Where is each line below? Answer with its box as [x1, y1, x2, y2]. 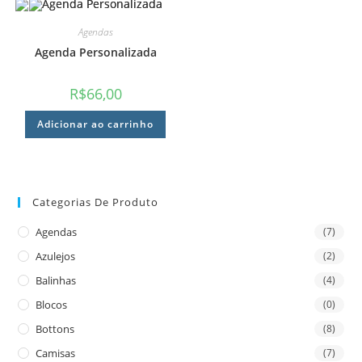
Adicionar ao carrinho [37, 117, 154, 131]
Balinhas [36, 272, 77, 288]
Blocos [36, 297, 68, 312]
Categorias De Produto [32, 194, 159, 209]
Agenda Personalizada [34, 44, 157, 60]
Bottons [36, 321, 75, 336]
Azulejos [36, 248, 76, 263]
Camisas [36, 345, 76, 360]
